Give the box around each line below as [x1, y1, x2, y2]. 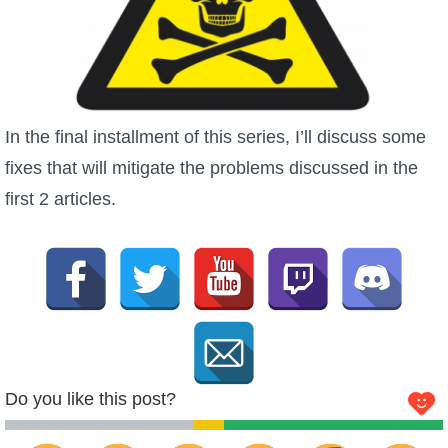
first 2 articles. [5, 188, 116, 209]
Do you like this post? [5, 388, 176, 409]
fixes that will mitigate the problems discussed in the [5, 157, 418, 178]
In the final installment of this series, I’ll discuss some [5, 126, 426, 147]
